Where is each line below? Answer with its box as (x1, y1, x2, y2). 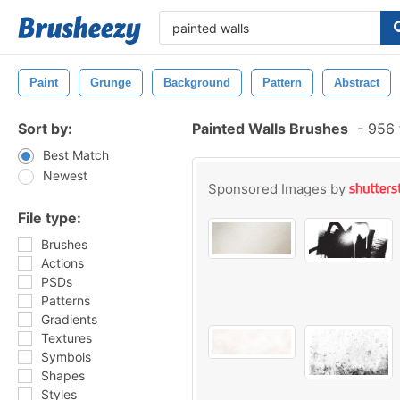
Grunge (90, 76, 131, 89)
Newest (43, 168, 87, 183)
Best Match (43, 147, 109, 162)
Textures (41, 330, 92, 346)
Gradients (41, 312, 97, 327)
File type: (18, 209, 81, 227)
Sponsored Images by (208, 180, 349, 197)
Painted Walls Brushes (192, 120, 348, 137)
